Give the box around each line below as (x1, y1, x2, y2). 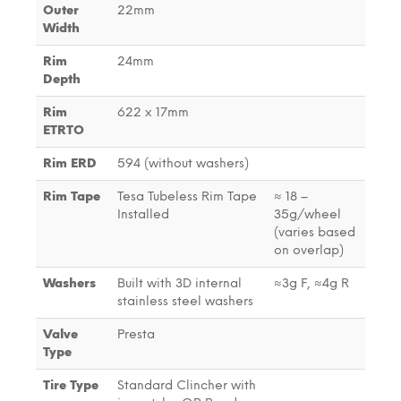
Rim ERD (43, 155, 97, 171)
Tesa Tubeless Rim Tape (117, 188, 257, 204)
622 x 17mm (117, 104, 189, 120)
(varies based (274, 224, 355, 240)
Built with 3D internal (117, 275, 242, 291)
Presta (117, 326, 155, 342)
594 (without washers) (117, 155, 249, 171)
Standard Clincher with (117, 377, 256, 393)
